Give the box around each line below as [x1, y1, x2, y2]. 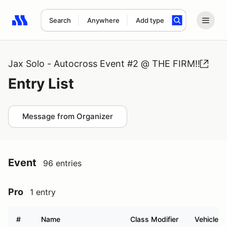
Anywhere [87, 16, 120, 24]
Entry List [8, 75, 74, 92]
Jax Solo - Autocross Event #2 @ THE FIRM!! [8, 58, 200, 69]
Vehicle [195, 215, 218, 223]
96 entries [43, 158, 82, 168]
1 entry [30, 187, 56, 197]
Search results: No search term [12, 21, 130, 31]
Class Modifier [130, 215, 178, 223]
